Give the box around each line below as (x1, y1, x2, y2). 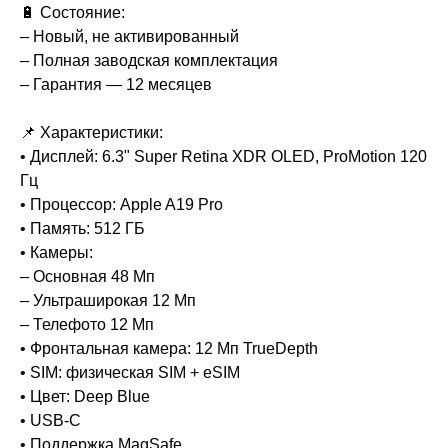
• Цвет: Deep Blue (20, 388, 150, 406)
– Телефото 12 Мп (20, 316, 154, 334)
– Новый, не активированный (20, 28, 239, 46)
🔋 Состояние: (20, 4, 125, 22)
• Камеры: (20, 244, 93, 262)
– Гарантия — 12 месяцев (20, 76, 212, 94)
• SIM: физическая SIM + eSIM (20, 364, 240, 382)
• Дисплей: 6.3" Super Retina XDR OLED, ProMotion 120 (20, 148, 427, 166)
